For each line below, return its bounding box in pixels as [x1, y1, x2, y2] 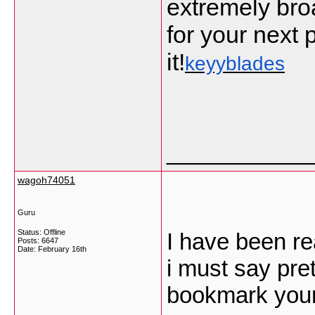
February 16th [38, 245, 86, 253]
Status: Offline [18, 228, 65, 236]
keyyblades [185, 53, 285, 75]
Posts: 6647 [18, 236, 58, 245]
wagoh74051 [18, 174, 75, 186]
